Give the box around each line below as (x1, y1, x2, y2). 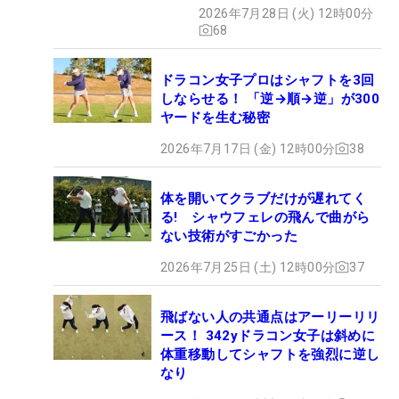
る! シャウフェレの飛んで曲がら (160, 208, 370, 225)
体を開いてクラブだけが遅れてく (160, 190, 366, 207)
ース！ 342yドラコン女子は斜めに (160, 327, 376, 344)
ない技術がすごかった (160, 227, 297, 244)
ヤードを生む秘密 (160, 109, 271, 126)
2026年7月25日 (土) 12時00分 (160, 259, 336, 274)
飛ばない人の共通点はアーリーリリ (160, 308, 380, 325)
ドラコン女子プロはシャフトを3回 (160, 71, 375, 88)
